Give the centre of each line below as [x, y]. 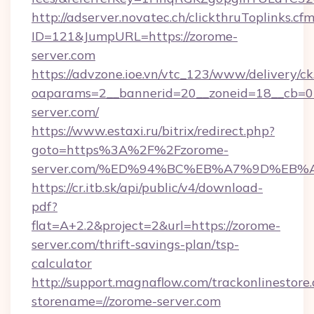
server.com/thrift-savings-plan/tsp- [135, 244]
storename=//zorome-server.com [126, 301]
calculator [62, 263]
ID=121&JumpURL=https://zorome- [135, 36]
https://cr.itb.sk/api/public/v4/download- [147, 187]
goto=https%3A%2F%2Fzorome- [130, 150]
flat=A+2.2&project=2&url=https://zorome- [156, 225]
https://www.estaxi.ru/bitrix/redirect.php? [153, 131]
